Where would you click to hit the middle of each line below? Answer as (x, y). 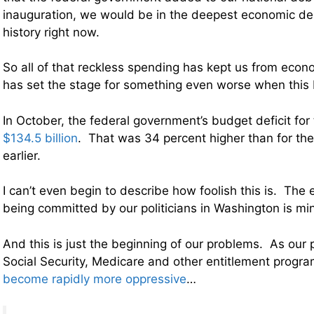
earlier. (22, 155)
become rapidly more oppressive (95, 279)
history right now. (51, 32)
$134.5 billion (40, 138)
